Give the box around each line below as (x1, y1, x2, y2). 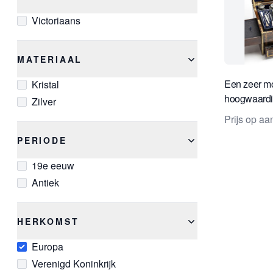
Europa (32, 239, 63, 254)
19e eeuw (32, 158, 74, 173)
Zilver (32, 94, 56, 109)
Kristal (32, 77, 59, 92)
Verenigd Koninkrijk (32, 257, 116, 271)
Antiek (32, 175, 59, 190)
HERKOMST (17, 215, 79, 228)
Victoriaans (32, 13, 80, 28)
